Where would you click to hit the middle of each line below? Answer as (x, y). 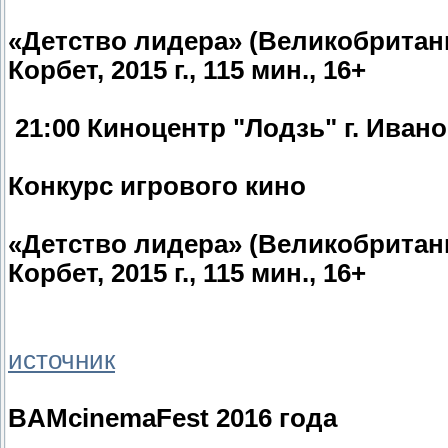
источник (61, 360)
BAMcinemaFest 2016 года (172, 418)
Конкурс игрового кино (157, 186)
